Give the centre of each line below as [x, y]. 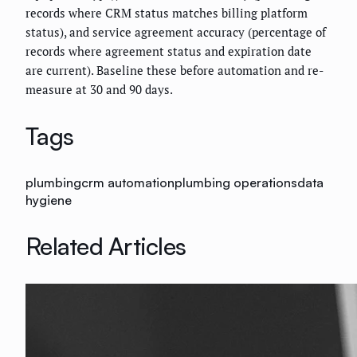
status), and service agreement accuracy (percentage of [176, 32]
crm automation [128, 183]
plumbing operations [236, 183]
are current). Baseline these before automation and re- [175, 71]
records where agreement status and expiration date [169, 51]
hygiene [49, 200]
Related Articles [106, 246]
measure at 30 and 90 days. [99, 90]
